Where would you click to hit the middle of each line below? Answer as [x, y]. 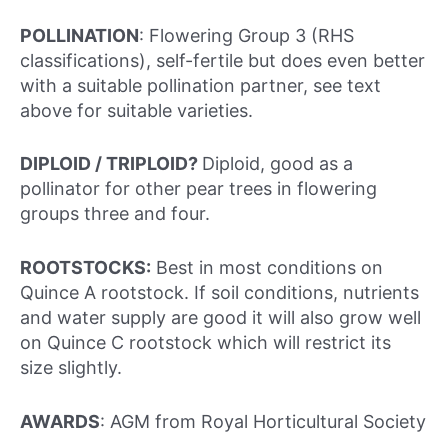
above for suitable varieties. [136, 110]
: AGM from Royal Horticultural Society [263, 421]
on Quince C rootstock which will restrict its [205, 343]
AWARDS [60, 421]
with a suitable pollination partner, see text [200, 85]
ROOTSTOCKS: [85, 268]
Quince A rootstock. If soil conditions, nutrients [219, 293]
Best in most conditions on [267, 268]
